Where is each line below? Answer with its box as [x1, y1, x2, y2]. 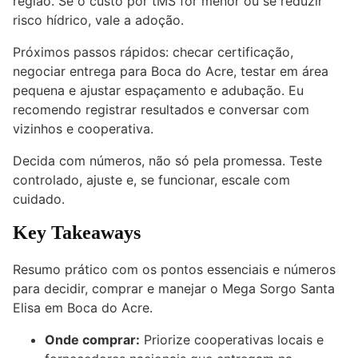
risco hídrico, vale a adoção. [13, 12, 184, 29]
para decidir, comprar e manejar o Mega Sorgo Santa [13, 280, 335, 297]
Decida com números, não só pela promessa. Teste [13, 153, 322, 169]
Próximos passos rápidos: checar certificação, [13, 44, 293, 61]
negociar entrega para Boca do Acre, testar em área [13, 63, 328, 80]
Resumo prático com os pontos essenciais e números [13, 261, 336, 278]
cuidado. [13, 191, 65, 208]
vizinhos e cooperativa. [13, 121, 153, 137]
